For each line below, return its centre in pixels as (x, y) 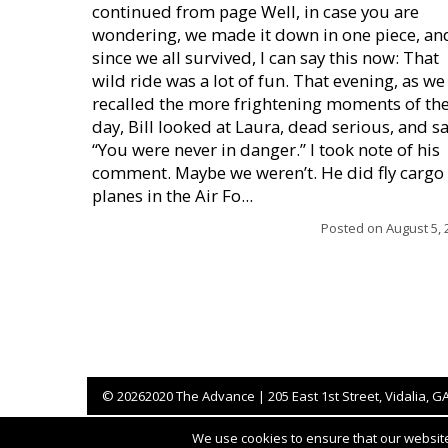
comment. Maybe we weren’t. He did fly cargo (268, 172)
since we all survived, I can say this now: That (265, 57)
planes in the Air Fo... (172, 195)
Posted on (353, 228)
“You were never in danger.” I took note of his (266, 149)
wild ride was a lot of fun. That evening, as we (268, 80)
